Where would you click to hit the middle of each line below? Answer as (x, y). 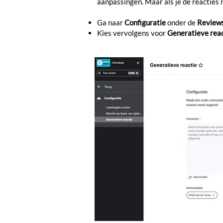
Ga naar (111, 22)
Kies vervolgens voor (132, 33)
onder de (181, 22)
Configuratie (145, 22)
